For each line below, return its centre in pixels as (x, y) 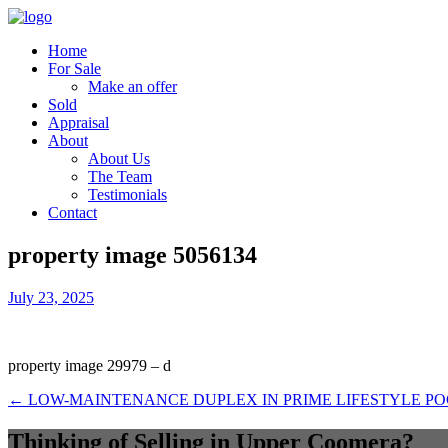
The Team (120, 176)
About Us (119, 158)
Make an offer (132, 86)
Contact (72, 212)
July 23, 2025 (51, 297)
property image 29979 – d (89, 365)
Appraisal (78, 122)
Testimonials (127, 194)
